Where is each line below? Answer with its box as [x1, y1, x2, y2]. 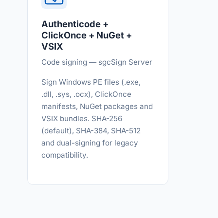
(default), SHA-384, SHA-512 [41, 126, 141, 135]
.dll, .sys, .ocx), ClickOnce [41, 90, 131, 99]
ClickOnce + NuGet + [41, 30, 132, 40]
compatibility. [41, 150, 88, 160]
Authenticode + [41, 18, 109, 29]
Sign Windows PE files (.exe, [41, 77, 141, 87]
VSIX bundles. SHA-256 [41, 114, 122, 123]
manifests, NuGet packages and [41, 102, 153, 111]
